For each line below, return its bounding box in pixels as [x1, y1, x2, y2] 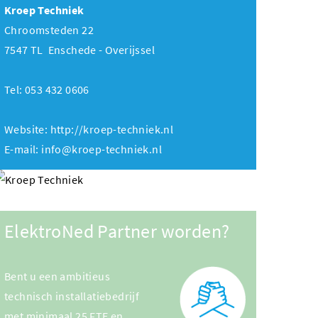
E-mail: [4, 142, 42, 157]
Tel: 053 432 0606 [4, 82, 89, 97]
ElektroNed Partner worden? [4, 219, 230, 243]
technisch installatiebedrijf [4, 289, 140, 304]
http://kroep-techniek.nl [48, 122, 174, 137]
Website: [4, 122, 48, 137]
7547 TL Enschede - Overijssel [4, 43, 155, 57]
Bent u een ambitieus [4, 269, 110, 284]
